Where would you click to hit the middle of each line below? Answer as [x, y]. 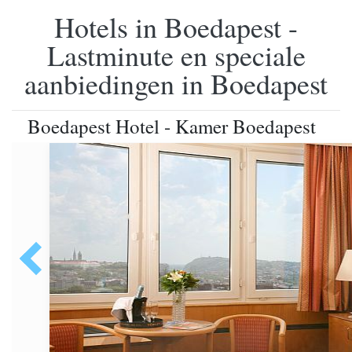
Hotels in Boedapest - [176, 27]
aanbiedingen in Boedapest [176, 83]
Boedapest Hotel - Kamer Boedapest [172, 126]
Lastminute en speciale [176, 55]
